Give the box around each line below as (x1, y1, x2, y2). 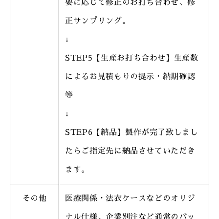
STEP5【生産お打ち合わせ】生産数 (65, 54, 198, 62)
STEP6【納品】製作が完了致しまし (65, 129, 198, 136)
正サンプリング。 (65, 17, 131, 25)
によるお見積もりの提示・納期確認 (65, 73, 196, 81)
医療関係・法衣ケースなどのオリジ (65, 195, 196, 202)
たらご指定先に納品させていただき (65, 147, 196, 155)
